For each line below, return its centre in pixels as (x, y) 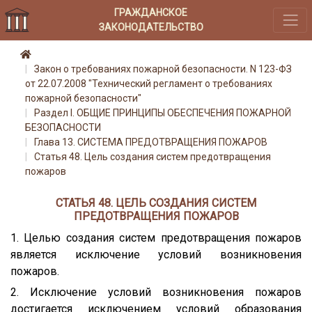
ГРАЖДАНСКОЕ (151, 12)
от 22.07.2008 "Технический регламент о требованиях (149, 84)
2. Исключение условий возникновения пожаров (156, 292)
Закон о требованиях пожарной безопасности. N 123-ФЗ (163, 69)
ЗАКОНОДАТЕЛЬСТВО (151, 27)
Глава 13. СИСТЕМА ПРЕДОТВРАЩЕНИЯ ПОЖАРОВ (151, 142)
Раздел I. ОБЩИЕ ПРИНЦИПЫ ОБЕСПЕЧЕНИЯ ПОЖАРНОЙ (163, 113)
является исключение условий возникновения (156, 254)
